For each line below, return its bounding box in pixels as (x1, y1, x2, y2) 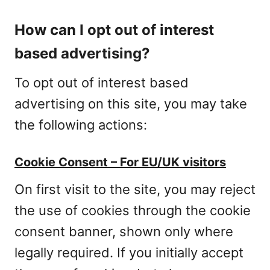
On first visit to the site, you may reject (14, 181, 256, 197)
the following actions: (14, 117, 147, 133)
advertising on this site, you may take (14, 96, 247, 111)
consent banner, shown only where (14, 224, 233, 239)
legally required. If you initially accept (14, 245, 243, 260)
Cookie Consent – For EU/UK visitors (14, 155, 226, 169)
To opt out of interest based (14, 75, 189, 90)
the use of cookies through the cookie (14, 202, 251, 218)
